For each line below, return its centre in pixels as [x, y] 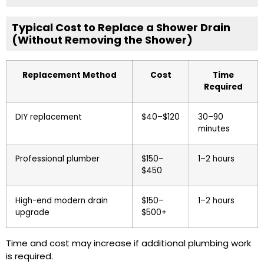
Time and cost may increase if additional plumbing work [128, 243]
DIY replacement [49, 117]
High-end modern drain [62, 201]
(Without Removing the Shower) [102, 40]
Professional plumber [57, 159]
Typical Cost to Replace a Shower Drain [121, 28]
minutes [214, 129]
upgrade [32, 213]
